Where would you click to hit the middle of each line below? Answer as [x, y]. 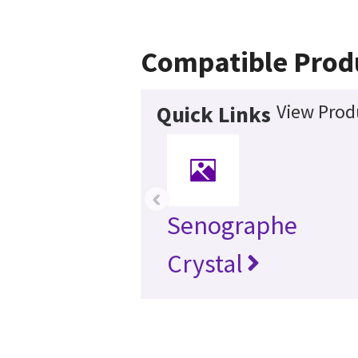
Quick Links [213, 115]
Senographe [232, 226]
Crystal [205, 264]
